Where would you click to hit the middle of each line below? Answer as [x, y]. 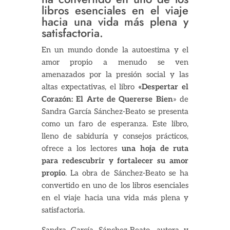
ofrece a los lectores [81, 149]
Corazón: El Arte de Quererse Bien [107, 99]
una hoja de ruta [155, 149]
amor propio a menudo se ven [115, 62]
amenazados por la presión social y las [115, 75]
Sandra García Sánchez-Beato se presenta [115, 112]
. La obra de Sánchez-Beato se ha [127, 173]
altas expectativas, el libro [90, 87]
